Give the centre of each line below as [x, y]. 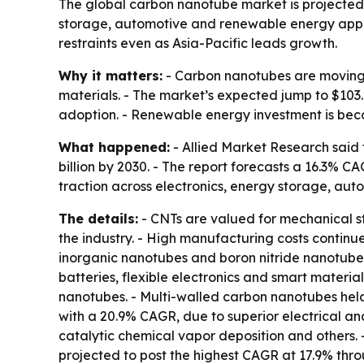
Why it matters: [110, 76]
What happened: [114, 147]
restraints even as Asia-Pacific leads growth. [198, 43]
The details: [98, 219]
